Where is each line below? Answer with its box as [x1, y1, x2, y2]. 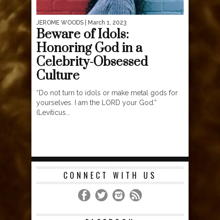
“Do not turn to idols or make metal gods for [36, 89, 178, 97]
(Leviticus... [36, 109, 70, 116]
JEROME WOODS [36, 19, 83, 26]
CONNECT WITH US [63, 169, 157, 181]
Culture [36, 68, 80, 84]
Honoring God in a [36, 40, 142, 56]
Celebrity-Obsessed [36, 54, 148, 70]
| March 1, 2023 [83, 19, 126, 26]
